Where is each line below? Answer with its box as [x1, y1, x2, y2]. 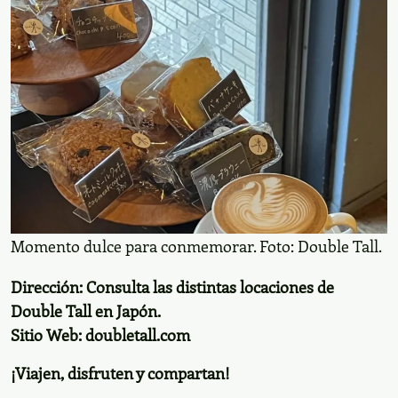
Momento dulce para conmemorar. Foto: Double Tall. [11, 235, 382, 258]
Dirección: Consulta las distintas [11, 275, 240, 298]
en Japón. [95, 298, 161, 322]
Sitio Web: [11, 322, 85, 346]
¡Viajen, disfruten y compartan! [11, 361, 230, 384]
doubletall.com [85, 322, 190, 346]
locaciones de [240, 275, 334, 298]
